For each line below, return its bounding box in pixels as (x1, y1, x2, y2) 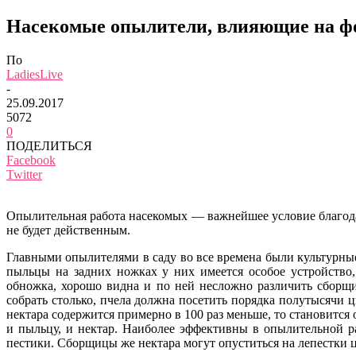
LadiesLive (6, 67, 63, 81)
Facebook (6, 153, 56, 167)
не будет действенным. (6, 222, 130, 237)
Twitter (6, 167, 42, 181)
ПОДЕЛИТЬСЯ (6, 138, 92, 153)
